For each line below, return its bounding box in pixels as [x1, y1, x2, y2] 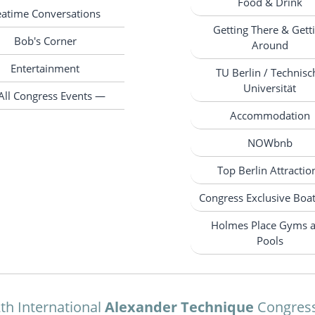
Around [251, 38, 288, 53]
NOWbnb [247, 136, 292, 150]
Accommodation [229, 108, 310, 123]
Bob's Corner [13, 33, 77, 48]
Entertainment [11, 60, 80, 75]
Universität [243, 81, 297, 96]
